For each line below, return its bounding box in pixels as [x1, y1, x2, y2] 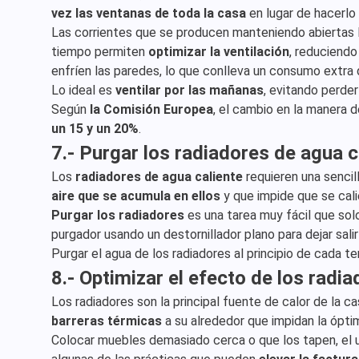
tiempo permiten [51, 44, 148, 59]
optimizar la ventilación [148, 44, 289, 59]
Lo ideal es [51, 83, 115, 98]
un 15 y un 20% [51, 121, 139, 136]
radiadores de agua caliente [75, 169, 243, 184]
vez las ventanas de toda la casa [51, 6, 246, 21]
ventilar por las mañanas [115, 83, 264, 98]
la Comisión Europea [90, 102, 213, 117]
